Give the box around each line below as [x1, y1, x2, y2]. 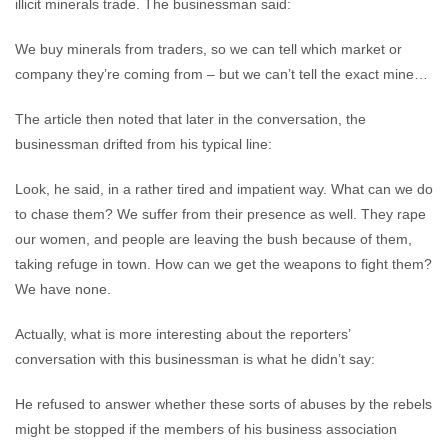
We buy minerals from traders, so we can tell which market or [15, 41, 402, 57]
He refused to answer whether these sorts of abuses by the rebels [15, 396, 432, 412]
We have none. [15, 281, 111, 297]
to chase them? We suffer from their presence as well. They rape [15, 206, 426, 222]
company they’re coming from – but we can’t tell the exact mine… [15, 66, 428, 82]
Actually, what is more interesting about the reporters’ [15, 326, 350, 342]
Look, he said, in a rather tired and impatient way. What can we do [15, 181, 433, 197]
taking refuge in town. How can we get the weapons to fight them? [15, 256, 432, 272]
